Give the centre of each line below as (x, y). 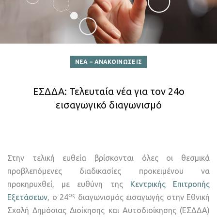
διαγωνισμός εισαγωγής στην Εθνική (142, 197)
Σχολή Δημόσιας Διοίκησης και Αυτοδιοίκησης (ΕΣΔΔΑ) (108, 210)
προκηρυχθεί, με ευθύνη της (69, 184)
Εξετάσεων (27, 197)
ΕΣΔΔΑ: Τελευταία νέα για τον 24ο (108, 92)
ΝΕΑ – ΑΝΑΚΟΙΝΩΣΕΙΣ (108, 62)
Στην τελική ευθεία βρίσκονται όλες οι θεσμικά (108, 158)
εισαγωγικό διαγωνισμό (108, 105)
